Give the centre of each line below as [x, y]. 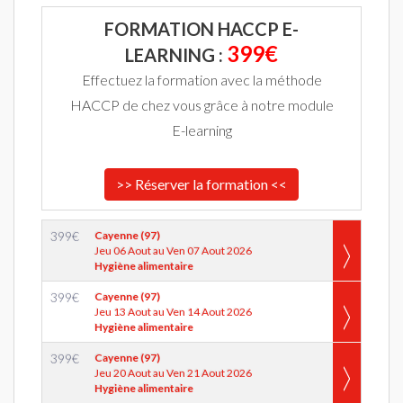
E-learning [201, 130]
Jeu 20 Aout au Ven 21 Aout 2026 [173, 373]
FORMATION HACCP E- [201, 29]
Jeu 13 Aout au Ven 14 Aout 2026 [173, 312]
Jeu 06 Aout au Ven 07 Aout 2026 [173, 251]
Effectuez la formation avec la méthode [201, 80]
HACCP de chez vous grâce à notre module [201, 105]
